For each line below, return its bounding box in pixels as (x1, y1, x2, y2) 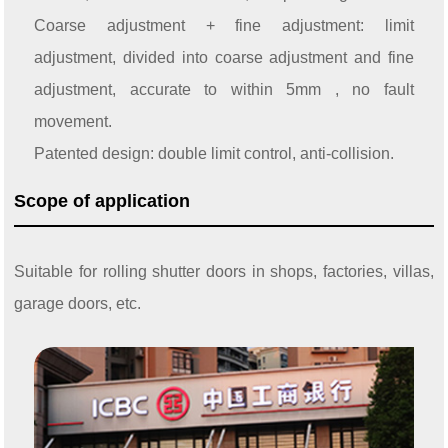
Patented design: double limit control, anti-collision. (34, 145, 394, 163)
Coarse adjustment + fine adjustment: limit (34, 17, 414, 35)
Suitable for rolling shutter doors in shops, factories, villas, (14, 263, 434, 281)
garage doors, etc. (14, 295, 142, 313)
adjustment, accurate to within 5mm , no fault (34, 81, 414, 99)
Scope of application (14, 191, 191, 212)
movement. (34, 113, 112, 131)
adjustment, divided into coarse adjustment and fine (34, 49, 414, 67)
